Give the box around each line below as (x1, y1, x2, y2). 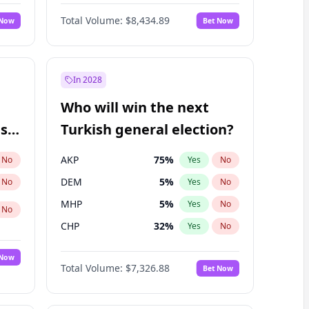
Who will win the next (60, 98, 209, 117)
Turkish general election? (60, 120, 234, 139)
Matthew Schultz (60, 5, 138, 18)
